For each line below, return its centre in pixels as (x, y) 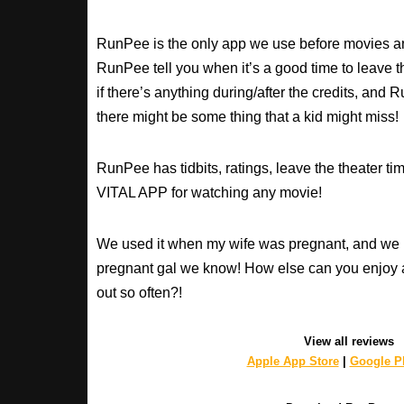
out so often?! (139, 292)
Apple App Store (293, 361)
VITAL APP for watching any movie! (209, 192)
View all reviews (349, 341)
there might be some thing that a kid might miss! (248, 116)
